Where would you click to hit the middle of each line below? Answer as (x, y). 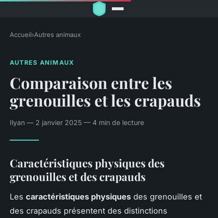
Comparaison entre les (91, 82)
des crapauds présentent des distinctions (89, 210)
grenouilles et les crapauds (105, 100)
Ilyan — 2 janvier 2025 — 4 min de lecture (77, 122)
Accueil (21, 35)
